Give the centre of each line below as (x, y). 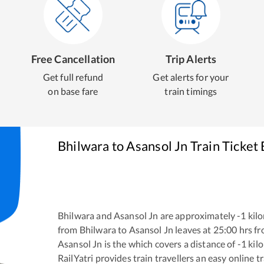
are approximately (197, 215)
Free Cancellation (73, 59)
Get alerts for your (191, 77)
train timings (191, 91)
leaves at (192, 229)
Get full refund (73, 77)
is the (114, 243)
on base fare (73, 91)
